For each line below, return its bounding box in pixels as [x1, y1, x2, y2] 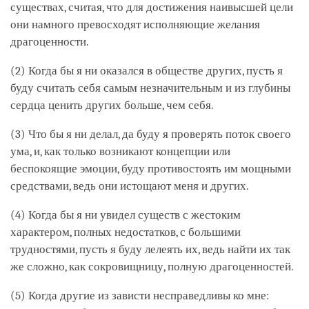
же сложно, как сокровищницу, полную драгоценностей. [10, 259, 294, 273]
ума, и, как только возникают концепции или [10, 144, 230, 158]
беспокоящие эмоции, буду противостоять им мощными [10, 161, 291, 175]
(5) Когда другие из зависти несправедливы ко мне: [10, 288, 269, 302]
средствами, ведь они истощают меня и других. [10, 179, 249, 192]
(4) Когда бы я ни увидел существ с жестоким [10, 208, 241, 221]
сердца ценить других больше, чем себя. [10, 98, 214, 112]
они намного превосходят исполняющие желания [10, 17, 260, 31]
